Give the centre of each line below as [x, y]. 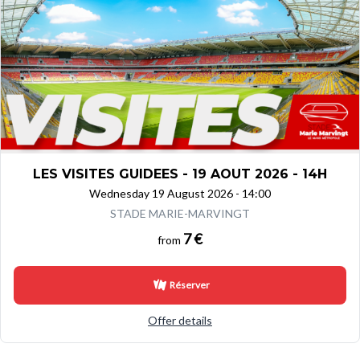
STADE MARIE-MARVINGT [180, 213]
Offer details [180, 320]
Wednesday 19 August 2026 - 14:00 [180, 193]
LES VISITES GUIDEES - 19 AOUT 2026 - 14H [180, 174]
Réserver [190, 284]
